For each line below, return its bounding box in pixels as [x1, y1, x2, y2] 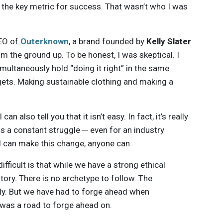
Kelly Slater [146, 36, 192, 46]
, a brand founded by [69, 36, 147, 46]
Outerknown [20, 36, 69, 46]
